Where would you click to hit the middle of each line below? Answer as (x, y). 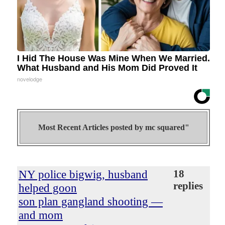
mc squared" (167, 128)
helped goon (48, 188)
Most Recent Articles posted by (91, 128)
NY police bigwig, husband (83, 175)
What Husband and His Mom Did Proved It (107, 68)
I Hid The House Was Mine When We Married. (114, 59)
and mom (41, 215)
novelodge (30, 79)
